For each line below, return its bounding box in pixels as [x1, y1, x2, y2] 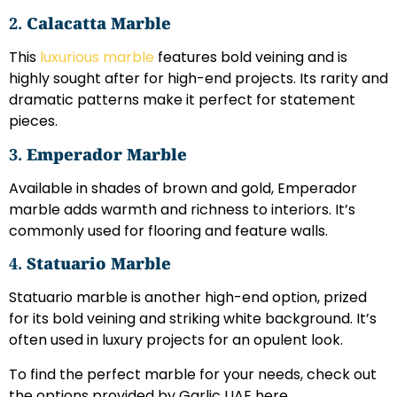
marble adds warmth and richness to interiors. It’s [9, 198, 355, 220]
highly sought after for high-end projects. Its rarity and [9, 68, 388, 90]
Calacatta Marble [27, 12, 171, 35]
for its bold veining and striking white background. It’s [9, 308, 377, 330]
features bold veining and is [154, 47, 347, 68]
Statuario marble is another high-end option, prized [9, 287, 367, 308]
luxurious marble [40, 47, 154, 68]
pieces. [9, 111, 58, 132]
